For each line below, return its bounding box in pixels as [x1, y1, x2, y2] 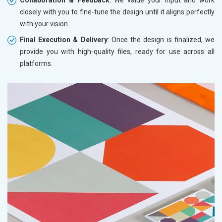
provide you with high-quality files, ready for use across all [20, 47, 215, 55]
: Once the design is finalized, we [107, 35, 215, 44]
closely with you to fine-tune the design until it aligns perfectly [20, 7, 215, 16]
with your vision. [20, 19, 69, 28]
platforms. [20, 59, 53, 67]
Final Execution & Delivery [20, 35, 108, 44]
